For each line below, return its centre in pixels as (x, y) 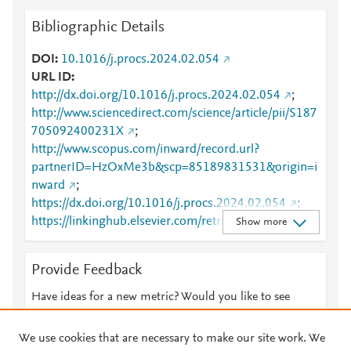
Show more (261, 222)
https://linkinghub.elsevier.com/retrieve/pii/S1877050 (175, 222)
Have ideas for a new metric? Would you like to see (161, 297)
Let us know (173, 316)
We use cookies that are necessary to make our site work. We (172, 338)
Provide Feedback (87, 270)
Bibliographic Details (98, 27)
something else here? (85, 316)
